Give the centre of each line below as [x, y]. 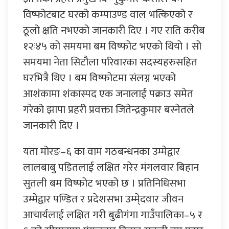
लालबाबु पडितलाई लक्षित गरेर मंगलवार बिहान [111, 167]
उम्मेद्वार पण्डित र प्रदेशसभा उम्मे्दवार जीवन [103, 199]
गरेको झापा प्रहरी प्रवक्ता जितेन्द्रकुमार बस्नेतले [109, 109]
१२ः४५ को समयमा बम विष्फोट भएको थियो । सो [112, 46]
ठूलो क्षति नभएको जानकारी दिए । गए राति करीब [114, 30]
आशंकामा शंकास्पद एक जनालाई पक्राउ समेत [108, 94]
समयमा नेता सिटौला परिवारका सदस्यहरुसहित [110, 62]
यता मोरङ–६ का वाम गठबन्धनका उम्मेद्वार [101, 151]
